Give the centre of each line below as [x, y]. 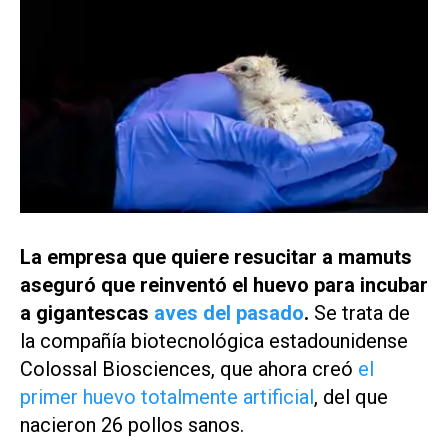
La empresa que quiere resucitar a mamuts [216, 256]
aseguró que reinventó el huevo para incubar [224, 284]
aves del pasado [229, 312]
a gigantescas [87, 312]
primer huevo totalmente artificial [167, 396]
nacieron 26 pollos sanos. [134, 424]
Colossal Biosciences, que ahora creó [189, 368]
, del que [351, 396]
